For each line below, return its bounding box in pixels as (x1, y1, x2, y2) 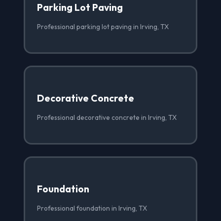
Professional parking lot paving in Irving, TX (37, 22, 169, 31)
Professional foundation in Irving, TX (37, 203, 147, 213)
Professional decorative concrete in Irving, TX (37, 112, 177, 122)
